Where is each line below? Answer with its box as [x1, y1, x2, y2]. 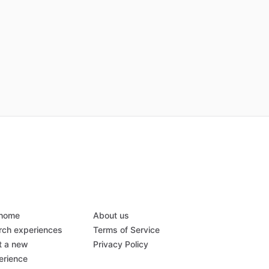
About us [92, 210, 129, 221]
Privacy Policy [92, 239, 148, 250]
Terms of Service [92, 225, 160, 235]
